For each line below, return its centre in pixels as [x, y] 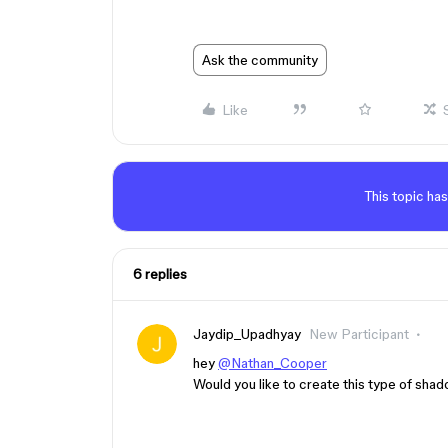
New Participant [359, 334]
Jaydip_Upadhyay [247, 334]
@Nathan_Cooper [272, 363]
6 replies [160, 274]
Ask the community [260, 60]
